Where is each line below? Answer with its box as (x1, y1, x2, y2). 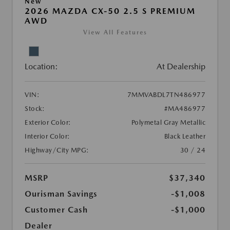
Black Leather (164, 132, 205, 141)
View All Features (83, 29, 147, 36)
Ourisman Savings (25, 189, 98, 199)
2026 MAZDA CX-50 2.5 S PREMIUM (25, 6, 196, 16)
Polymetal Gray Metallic (131, 119, 205, 127)
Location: (25, 62, 58, 72)
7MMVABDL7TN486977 (127, 91, 205, 99)
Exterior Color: (25, 119, 71, 127)
